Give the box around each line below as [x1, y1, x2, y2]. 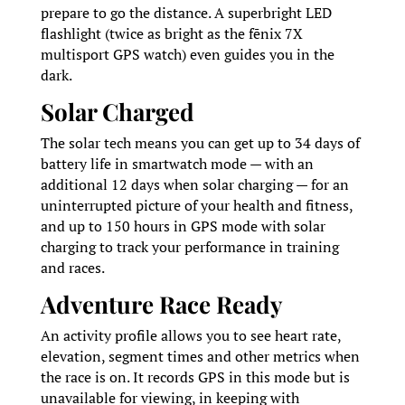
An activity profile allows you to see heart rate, [40, 325, 341, 346]
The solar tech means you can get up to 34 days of [40, 133, 360, 154]
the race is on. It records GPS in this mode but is [40, 367, 350, 388]
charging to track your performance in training [40, 237, 339, 258]
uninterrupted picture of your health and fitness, [40, 195, 353, 216]
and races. [40, 258, 105, 278]
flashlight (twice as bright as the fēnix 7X [40, 24, 303, 44]
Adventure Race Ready [40, 288, 288, 321]
